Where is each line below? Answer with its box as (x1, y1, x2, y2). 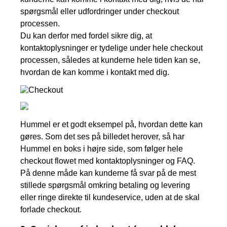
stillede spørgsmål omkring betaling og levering (20, 181, 190, 190)
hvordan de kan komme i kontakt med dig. (20, 67, 169, 77)
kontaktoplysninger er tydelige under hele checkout (20, 43, 203, 52)
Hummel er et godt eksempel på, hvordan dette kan (20, 120, 203, 129)
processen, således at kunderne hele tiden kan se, (20, 55, 200, 64)
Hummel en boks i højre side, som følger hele (20, 144, 183, 154)
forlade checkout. (20, 205, 82, 214)
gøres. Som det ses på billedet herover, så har (20, 132, 184, 141)
